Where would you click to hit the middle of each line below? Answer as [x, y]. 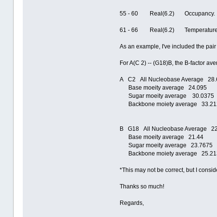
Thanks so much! [142, 187]
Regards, [132, 203]
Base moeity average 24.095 [163, 88]
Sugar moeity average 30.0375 [167, 96]
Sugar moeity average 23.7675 [166, 146]
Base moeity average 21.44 [161, 137]
